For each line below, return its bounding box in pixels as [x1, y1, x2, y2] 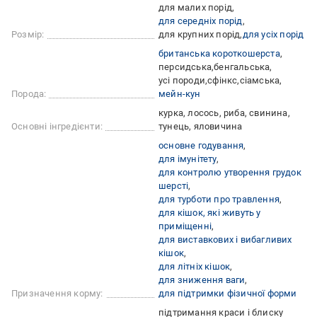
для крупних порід [158, 29, 241, 40]
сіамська [239, 75, 280, 86]
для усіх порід [242, 29, 304, 40]
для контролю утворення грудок [158, 167, 301, 178]
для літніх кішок [158, 261, 231, 272]
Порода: [11, 88, 47, 100]
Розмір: [11, 29, 45, 40]
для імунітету [158, 154, 217, 165]
